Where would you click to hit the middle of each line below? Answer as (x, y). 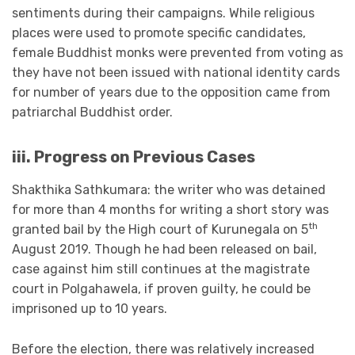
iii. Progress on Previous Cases (134, 157)
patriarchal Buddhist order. (92, 112)
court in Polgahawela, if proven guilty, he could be (161, 289)
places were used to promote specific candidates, (160, 32)
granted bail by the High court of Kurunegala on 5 (160, 230)
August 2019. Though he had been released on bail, (164, 250)
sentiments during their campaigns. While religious (163, 13)
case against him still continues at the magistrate (161, 269)
